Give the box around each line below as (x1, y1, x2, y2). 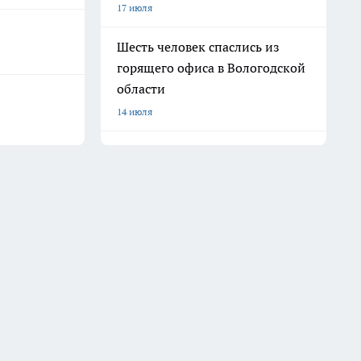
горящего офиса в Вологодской (117, 60, 305, 76)
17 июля (117, 2, 152, 14)
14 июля (117, 106, 152, 118)
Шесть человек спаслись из (117, 39, 280, 55)
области (117, 81, 165, 97)
